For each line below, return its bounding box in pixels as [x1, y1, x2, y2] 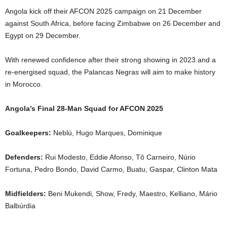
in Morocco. [5, 80, 43, 88]
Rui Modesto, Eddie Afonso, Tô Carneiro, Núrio [45, 153, 196, 161]
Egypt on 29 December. [5, 31, 81, 40]
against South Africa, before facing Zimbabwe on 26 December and [5, 19, 220, 27]
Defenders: [5, 153, 45, 161]
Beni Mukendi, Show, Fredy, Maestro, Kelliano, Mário [48, 189, 217, 198]
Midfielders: [5, 189, 48, 198]
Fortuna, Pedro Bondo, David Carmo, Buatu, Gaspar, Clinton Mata [5, 165, 217, 173]
